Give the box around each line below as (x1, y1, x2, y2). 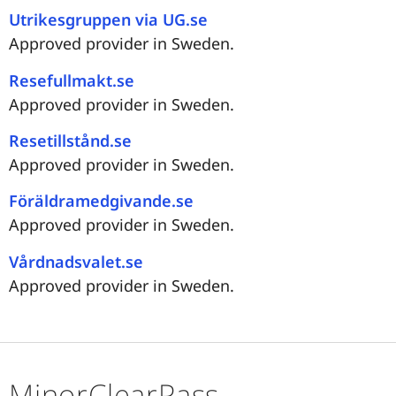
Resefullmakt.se (9, 69, 134, 91)
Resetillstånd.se (9, 129, 132, 151)
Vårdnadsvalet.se (9, 250, 143, 272)
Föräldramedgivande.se (9, 190, 194, 212)
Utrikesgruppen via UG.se (9, 9, 208, 31)
